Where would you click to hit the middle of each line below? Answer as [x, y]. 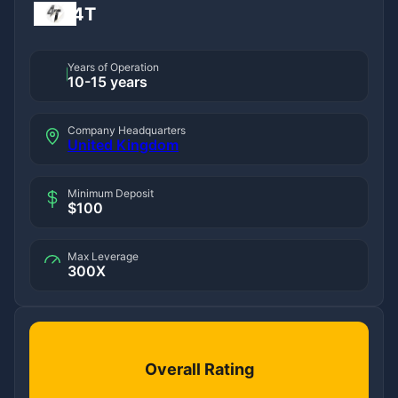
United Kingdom [123, 144]
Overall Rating [199, 369]
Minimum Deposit [111, 193]
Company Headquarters [127, 130]
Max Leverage [103, 256]
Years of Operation [113, 67]
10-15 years [107, 81]
